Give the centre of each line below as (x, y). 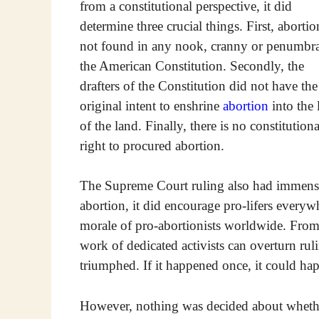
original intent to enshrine (151, 105)
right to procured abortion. (152, 145)
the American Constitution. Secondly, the (192, 66)
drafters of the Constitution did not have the (199, 85)
